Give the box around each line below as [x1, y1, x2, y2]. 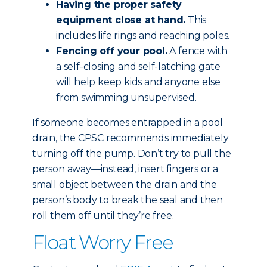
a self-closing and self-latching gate [56, 61, 221, 72]
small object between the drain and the [32, 179, 217, 190]
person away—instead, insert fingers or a [32, 163, 218, 175]
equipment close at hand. [56, 14, 186, 26]
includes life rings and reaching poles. [56, 30, 230, 41]
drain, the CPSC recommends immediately [32, 132, 229, 144]
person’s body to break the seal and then [32, 194, 223, 206]
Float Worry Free [32, 231, 173, 254]
